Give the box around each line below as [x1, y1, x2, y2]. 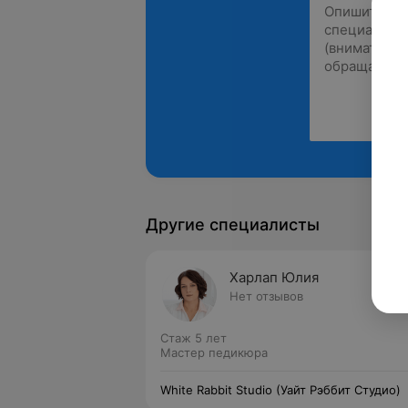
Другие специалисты [146, 215, 320, 234]
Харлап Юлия [229, 269, 319, 286]
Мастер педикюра [160, 345, 268, 360]
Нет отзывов [229, 289, 303, 303]
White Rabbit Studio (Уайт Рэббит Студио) [160, 382, 401, 397]
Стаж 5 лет [160, 331, 227, 345]
